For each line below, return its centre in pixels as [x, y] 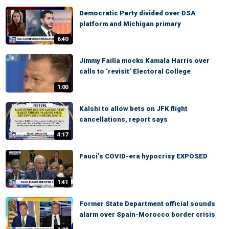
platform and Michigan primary [130, 24]
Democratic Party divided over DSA [137, 13]
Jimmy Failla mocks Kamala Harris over [144, 61]
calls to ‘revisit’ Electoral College [135, 72]
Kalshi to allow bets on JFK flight [133, 108]
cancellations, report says [123, 119]
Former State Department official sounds [147, 203]
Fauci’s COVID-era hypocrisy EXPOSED [143, 156]
